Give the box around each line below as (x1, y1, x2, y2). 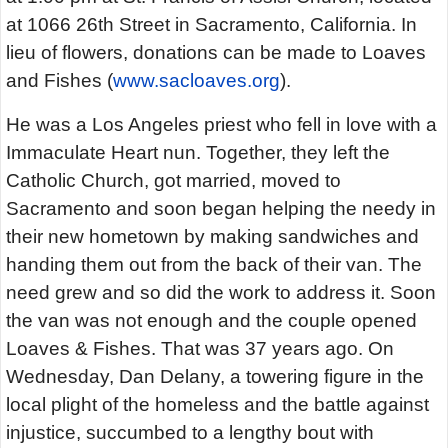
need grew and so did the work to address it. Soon (6, 282, 436, 304)
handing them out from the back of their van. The (6, 254, 422, 276)
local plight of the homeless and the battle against (6, 394, 429, 416)
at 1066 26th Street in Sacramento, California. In (6, 14, 417, 36)
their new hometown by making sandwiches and (6, 226, 419, 248)
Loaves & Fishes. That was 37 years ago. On (6, 338, 394, 360)
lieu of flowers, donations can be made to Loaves (6, 42, 426, 64)
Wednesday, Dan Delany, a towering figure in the (6, 366, 424, 388)
